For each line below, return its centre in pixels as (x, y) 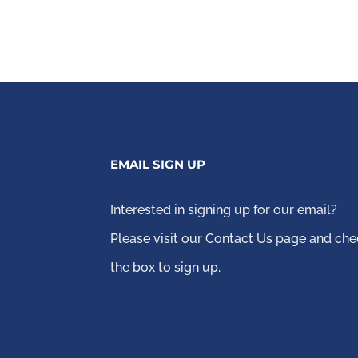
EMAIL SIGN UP (158, 165)
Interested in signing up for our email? (224, 210)
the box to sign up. (166, 268)
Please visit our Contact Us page (209, 239)
